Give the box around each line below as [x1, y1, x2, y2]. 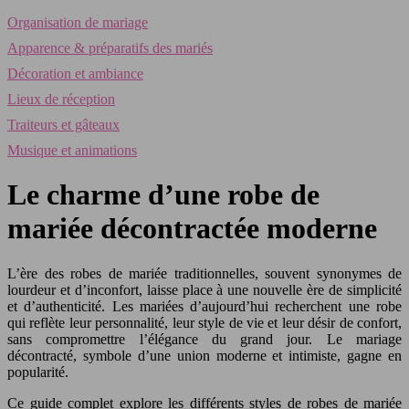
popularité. [7, 363, 68, 380]
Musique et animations [7, 142, 137, 158]
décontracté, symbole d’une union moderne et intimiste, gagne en [7, 347, 402, 363]
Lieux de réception [7, 91, 115, 107]
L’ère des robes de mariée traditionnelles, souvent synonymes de [7, 265, 402, 281]
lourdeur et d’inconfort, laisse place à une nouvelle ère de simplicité [7, 281, 402, 298]
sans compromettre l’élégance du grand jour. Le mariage [7, 330, 402, 347]
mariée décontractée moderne [7, 212, 377, 246]
